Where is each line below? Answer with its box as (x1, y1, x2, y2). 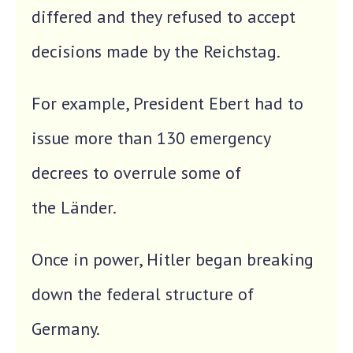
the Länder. (32, 196, 117, 218)
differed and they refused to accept (32, 6, 295, 28)
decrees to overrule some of (32, 162, 241, 184)
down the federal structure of (32, 283, 254, 305)
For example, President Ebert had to (32, 92, 303, 114)
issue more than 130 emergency (32, 127, 270, 149)
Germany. (32, 318, 100, 340)
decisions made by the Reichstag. (32, 40, 281, 62)
